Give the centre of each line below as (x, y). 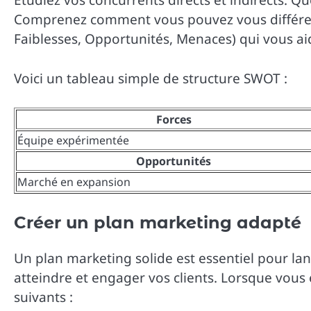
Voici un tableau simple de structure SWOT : (151, 78)
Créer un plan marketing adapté (158, 223)
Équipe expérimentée (73, 141)
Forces (174, 120)
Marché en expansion (74, 182)
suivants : (43, 297)
